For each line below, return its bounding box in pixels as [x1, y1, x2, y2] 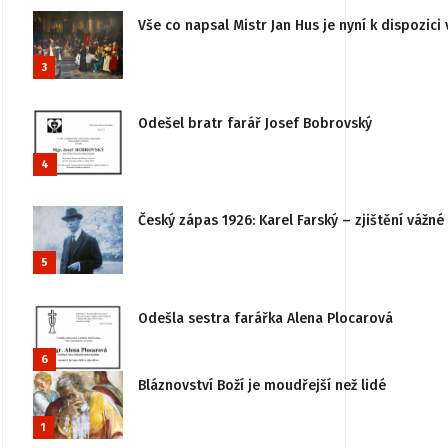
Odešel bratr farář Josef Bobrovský [138, 114, 372, 132]
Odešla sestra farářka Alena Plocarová [138, 309, 393, 327]
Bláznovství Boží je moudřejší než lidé [138, 377, 386, 395]
